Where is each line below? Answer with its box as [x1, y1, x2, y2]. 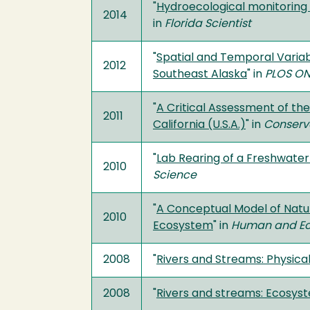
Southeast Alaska [153, 69, 247, 80]
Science [153, 170, 197, 181]
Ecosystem [153, 221, 213, 232]
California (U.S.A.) [153, 120, 246, 131]
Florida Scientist [165, 19, 251, 30]
